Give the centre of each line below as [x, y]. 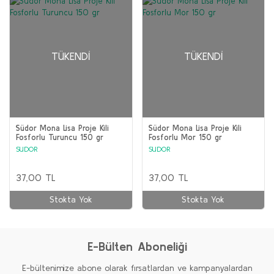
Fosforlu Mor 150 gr [185, 137]
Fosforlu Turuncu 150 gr [60, 137]
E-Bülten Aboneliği [137, 246]
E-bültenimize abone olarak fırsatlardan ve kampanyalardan [137, 268]
